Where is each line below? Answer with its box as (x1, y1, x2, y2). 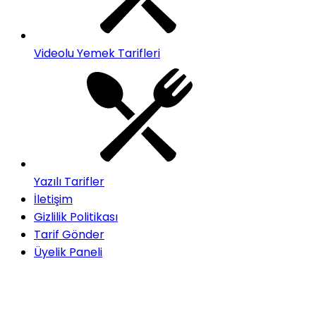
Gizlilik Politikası (34, 209, 118, 225)
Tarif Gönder (34, 226, 104, 243)
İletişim (34, 191, 73, 207)
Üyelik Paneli (34, 244, 102, 260)
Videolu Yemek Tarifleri (34, 45, 160, 61)
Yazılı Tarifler (34, 174, 104, 190)
